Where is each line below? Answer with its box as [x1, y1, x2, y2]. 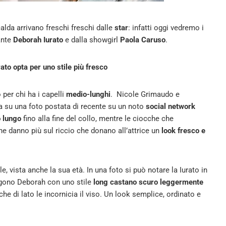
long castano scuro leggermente [91, 178, 203, 187]
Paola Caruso [120, 35, 165, 44]
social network [146, 102, 195, 111]
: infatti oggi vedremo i [128, 23, 204, 32]
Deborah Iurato [11, 35, 63, 44]
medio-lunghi [66, 90, 110, 99]
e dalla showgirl [63, 35, 120, 44]
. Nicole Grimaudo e [110, 90, 180, 99]
